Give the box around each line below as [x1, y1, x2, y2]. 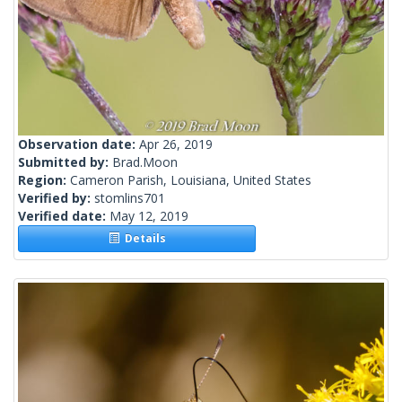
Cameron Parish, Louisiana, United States [70, 171, 311, 189]
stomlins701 [94, 189, 165, 207]
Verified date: [18, 207, 109, 225]
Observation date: [18, 135, 139, 153]
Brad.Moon [112, 153, 178, 171]
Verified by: [18, 189, 94, 207]
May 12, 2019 [109, 207, 188, 225]
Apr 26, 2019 [139, 135, 213, 153]
